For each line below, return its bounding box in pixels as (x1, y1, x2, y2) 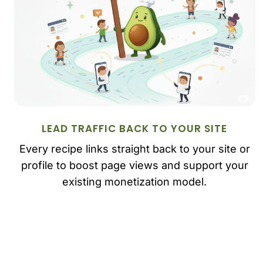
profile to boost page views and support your (21, 159, 248, 172)
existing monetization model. (62, 176, 207, 188)
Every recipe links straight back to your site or (19, 143, 250, 156)
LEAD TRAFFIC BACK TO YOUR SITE (42, 121, 228, 136)
